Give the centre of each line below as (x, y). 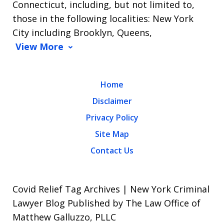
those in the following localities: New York (103, 19)
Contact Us (112, 151)
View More (39, 47)
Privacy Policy (112, 118)
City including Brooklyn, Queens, (82, 33)
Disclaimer (112, 101)
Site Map (112, 134)
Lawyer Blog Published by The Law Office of (106, 203)
